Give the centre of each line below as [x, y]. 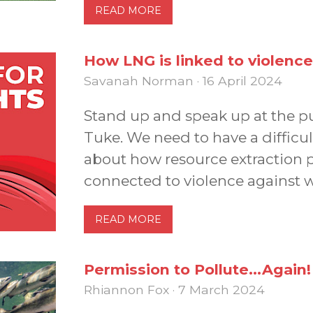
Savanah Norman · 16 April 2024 [183, 80]
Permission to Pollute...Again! [197, 269]
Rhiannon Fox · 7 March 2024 [174, 289]
